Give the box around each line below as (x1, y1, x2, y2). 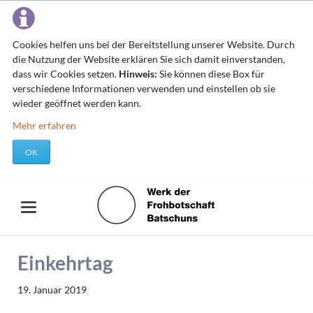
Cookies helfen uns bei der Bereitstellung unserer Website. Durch (12, 38, 295, 50)
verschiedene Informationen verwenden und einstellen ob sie (12, 82, 275, 94)
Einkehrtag (17, 250, 112, 275)
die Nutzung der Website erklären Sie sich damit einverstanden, (12, 53, 285, 65)
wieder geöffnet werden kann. (12, 97, 141, 109)
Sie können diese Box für (156, 68, 265, 80)
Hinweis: (118, 68, 157, 80)
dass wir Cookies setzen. (12, 68, 119, 80)
